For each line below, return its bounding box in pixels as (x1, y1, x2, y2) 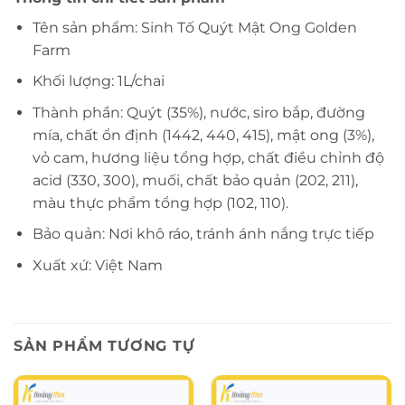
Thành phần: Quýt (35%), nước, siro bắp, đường (32, 103, 365, 121)
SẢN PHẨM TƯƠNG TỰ (14, 336, 195, 354)
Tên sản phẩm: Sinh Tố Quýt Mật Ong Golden (32, 18, 357, 36)
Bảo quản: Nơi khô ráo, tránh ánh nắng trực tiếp (32, 225, 374, 243)
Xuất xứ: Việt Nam (32, 257, 163, 275)
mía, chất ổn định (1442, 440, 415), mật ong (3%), (32, 126, 374, 144)
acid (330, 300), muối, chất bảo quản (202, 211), (32, 171, 358, 189)
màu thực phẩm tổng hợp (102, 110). (32, 193, 288, 212)
